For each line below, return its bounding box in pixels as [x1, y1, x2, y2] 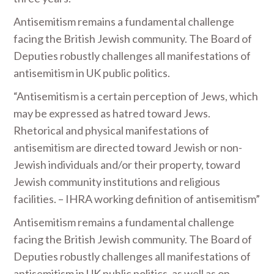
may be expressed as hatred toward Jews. [13, 106, 211, 120]
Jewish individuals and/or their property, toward [13, 158, 241, 171]
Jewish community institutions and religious [13, 175, 221, 188]
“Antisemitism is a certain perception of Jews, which [13, 89, 259, 103]
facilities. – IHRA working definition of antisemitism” [13, 192, 261, 206]
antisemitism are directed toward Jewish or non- [13, 141, 243, 154]
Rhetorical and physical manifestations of [13, 124, 210, 137]
